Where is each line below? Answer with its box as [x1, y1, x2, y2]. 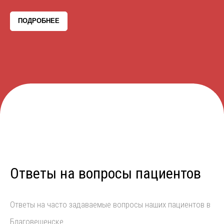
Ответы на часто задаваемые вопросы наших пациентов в [10, 199, 210, 210]
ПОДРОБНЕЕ [18, 17, 59, 25]
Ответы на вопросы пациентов [10, 164, 201, 182]
